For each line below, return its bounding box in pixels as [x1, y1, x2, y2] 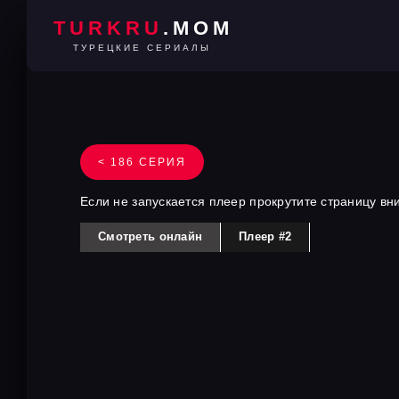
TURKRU [53, 17, 163, 39]
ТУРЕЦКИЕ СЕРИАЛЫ [73, 43, 211, 53]
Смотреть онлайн [98, 230, 203, 243]
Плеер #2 [239, 230, 292, 243]
